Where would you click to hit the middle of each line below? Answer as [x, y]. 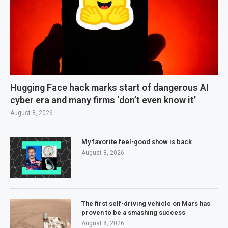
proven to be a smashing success [133, 213]
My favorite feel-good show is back [137, 142]
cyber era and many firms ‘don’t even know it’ [103, 100]
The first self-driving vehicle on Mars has [146, 204]
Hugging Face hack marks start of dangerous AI [109, 88]
